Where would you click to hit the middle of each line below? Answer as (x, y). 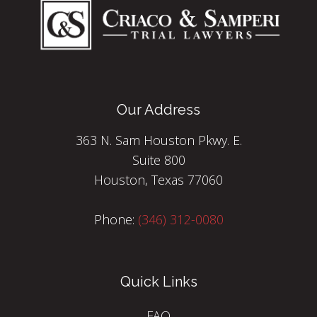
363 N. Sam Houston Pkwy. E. (158, 140)
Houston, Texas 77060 (158, 180)
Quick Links (158, 282)
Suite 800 (158, 160)
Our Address (158, 110)
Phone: (116, 220)
